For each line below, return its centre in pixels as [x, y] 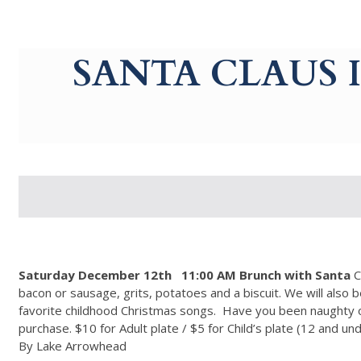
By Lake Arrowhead [72, 345]
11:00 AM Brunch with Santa [266, 274]
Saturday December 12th [95, 274]
